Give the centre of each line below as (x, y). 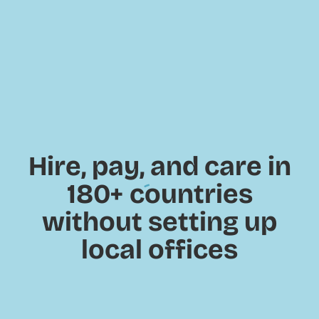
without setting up (159, 222)
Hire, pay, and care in (159, 166)
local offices (159, 250)
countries (188, 194)
